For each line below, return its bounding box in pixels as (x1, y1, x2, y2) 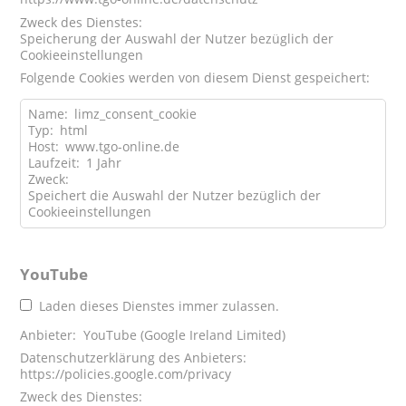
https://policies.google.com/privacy (20, 365, 232, 383)
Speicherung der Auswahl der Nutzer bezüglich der (20, 29, 334, 47)
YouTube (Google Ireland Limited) (82, 325, 285, 343)
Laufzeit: (27, 154, 80, 172)
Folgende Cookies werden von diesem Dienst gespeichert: (20, 68, 371, 86)
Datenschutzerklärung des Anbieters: (20, 349, 247, 367)
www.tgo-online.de (64, 138, 179, 156)
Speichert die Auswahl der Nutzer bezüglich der (27, 187, 321, 205)
